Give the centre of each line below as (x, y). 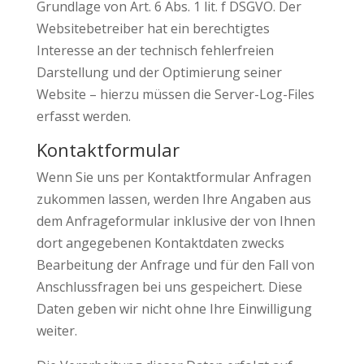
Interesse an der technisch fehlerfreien (155, 50)
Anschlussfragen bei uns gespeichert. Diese (169, 287)
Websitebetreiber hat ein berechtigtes (153, 28)
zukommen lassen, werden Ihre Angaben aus (173, 199)
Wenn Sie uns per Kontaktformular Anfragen (173, 177)
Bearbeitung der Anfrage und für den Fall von (175, 265)
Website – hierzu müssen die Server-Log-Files (175, 94)
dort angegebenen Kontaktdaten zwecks (160, 243)
